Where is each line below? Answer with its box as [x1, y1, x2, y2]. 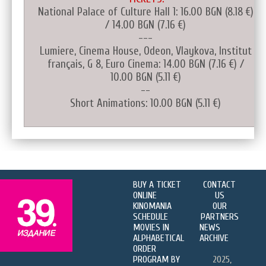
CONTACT [203, 179, 236, 190]
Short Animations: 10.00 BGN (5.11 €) [70, 96, 221, 110]
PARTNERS [200, 211, 239, 222]
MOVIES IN [133, 221, 169, 233]
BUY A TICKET [133, 179, 181, 190]
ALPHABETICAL [133, 232, 184, 243]
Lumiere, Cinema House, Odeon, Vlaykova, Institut [39, 44, 252, 58]
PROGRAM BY [133, 254, 180, 265]
